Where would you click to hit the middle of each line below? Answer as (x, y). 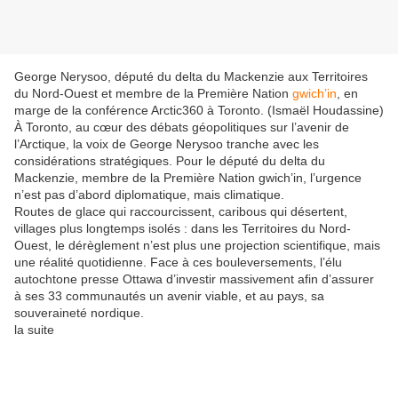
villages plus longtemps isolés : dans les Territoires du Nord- (183, 229)
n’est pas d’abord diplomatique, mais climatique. (149, 195)
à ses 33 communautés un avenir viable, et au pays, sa (169, 296)
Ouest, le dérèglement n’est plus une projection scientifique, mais (197, 246)
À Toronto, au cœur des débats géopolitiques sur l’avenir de (182, 127)
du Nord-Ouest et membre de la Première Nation (153, 94)
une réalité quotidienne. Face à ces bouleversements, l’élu (178, 263)
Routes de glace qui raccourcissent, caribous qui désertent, (181, 212)
